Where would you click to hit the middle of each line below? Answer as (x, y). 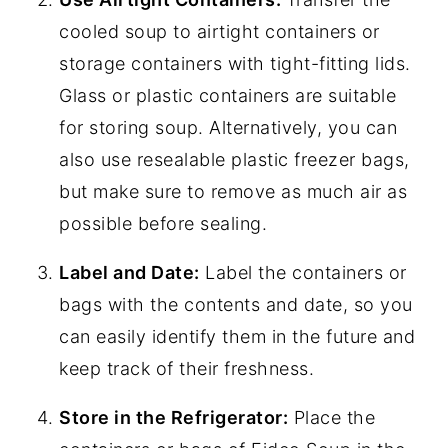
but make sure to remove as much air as (233, 192)
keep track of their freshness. (187, 369)
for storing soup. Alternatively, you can (228, 128)
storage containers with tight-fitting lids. (235, 64)
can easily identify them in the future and (237, 337)
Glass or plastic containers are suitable (228, 96)
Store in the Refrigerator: (174, 418)
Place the (332, 418)
